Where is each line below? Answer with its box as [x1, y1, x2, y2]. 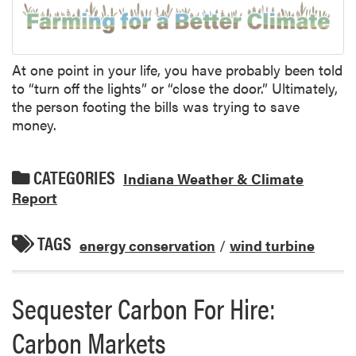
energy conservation [79, 234, 215, 255]
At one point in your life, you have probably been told [12, 60, 342, 80]
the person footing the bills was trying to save [12, 96, 300, 117]
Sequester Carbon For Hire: [12, 287, 276, 329]
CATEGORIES [30, 164, 115, 190]
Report [12, 187, 57, 207]
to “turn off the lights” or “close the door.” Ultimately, [12, 78, 338, 99]
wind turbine [230, 234, 315, 255]
